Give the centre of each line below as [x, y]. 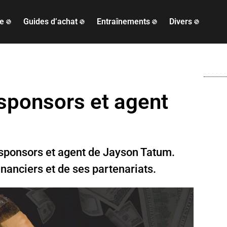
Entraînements [124, 22]
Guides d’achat [51, 22]
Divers [181, 22]
